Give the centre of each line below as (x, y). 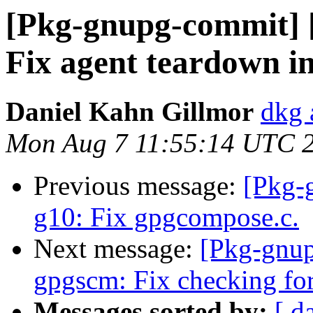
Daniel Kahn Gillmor (130, 112)
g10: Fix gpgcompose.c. (166, 217)
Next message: (117, 249)
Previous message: (138, 186)
